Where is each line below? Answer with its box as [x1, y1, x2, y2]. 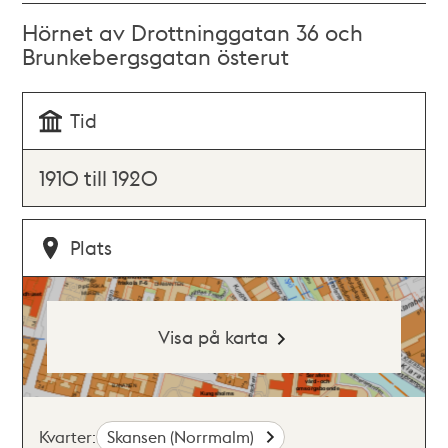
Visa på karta [157, 325, 268, 348]
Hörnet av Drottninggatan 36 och [22, 18, 364, 46]
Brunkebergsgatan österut [22, 42, 290, 70]
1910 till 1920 [39, 164, 159, 191]
